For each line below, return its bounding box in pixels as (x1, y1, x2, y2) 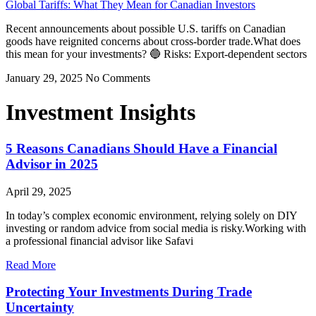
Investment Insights (6, 99, 195, 126)
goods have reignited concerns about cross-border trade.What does (6, 35, 300, 48)
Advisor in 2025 (6, 156, 98, 171)
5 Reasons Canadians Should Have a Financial (6, 140, 277, 156)
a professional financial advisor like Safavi (6, 234, 193, 247)
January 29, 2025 (6, 72, 85, 85)
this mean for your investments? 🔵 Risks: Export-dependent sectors (6, 48, 307, 61)
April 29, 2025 (6, 185, 71, 197)
